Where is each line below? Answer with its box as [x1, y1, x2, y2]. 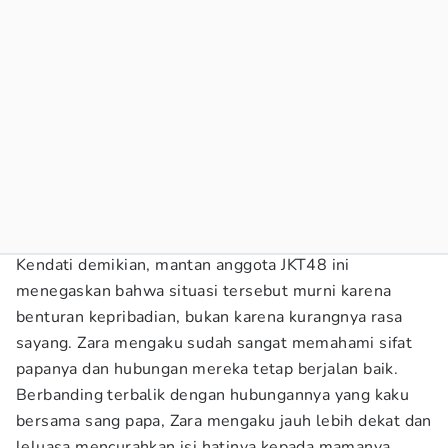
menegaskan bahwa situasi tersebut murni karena [16, 280, 392, 302]
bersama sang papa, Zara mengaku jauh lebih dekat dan [16, 410, 432, 432]
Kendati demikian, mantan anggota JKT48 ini [16, 254, 350, 276]
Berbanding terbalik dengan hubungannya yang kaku [16, 384, 410, 406]
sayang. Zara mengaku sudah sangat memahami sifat [16, 332, 413, 354]
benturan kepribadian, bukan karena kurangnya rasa [16, 306, 403, 328]
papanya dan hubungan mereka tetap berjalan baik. [16, 358, 399, 380]
